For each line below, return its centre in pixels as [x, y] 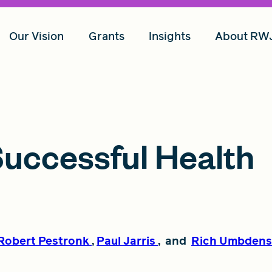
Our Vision [37, 36]
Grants [106, 36]
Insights [170, 36]
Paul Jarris [126, 241]
